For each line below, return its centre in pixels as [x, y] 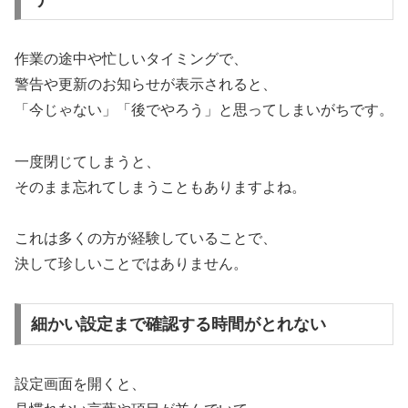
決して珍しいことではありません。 [131, 264]
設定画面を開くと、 [80, 384]
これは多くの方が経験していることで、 [146, 239]
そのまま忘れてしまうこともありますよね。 [160, 187]
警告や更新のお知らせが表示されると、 [146, 84]
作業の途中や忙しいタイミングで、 [131, 58]
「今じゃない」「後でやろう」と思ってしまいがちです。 [204, 109]
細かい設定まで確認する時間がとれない [178, 325]
